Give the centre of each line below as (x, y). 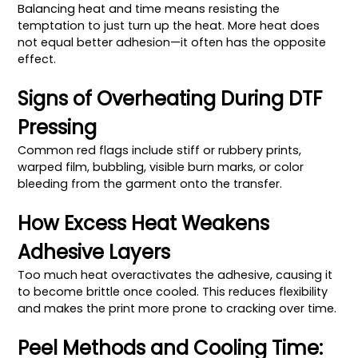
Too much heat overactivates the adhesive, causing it (175, 274)
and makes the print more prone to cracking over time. (177, 308)
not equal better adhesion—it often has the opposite (172, 42)
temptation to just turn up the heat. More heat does (169, 25)
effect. (37, 59)
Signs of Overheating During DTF (170, 98)
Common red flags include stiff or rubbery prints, (160, 150)
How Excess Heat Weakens (144, 223)
